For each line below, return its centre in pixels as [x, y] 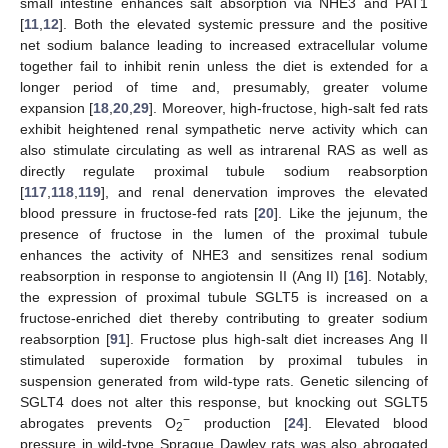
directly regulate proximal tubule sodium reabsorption [224, 170]
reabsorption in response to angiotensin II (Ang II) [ [184, 275]
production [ [239, 422]
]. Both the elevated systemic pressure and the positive [243, 23]
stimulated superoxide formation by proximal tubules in [224, 359]
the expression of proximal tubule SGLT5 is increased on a [224, 296]
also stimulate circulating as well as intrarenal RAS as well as [224, 149]
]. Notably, [396, 275]
